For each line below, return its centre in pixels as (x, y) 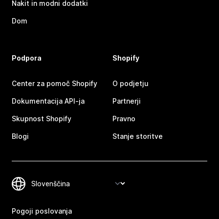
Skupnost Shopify (42, 119)
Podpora (27, 58)
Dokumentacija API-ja (48, 101)
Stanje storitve (138, 136)
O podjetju (131, 83)
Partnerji (127, 101)
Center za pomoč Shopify (55, 83)
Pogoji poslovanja (42, 211)
